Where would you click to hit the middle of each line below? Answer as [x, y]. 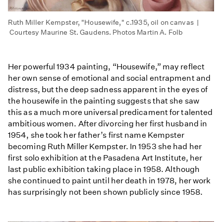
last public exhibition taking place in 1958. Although [104, 169]
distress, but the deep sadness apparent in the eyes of [108, 90]
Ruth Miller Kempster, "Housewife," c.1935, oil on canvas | [104, 23]
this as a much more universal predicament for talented [111, 112]
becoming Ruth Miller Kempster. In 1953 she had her [105, 147]
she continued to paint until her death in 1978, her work [110, 181]
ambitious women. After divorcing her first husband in [108, 124]
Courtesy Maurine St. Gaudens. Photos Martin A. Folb [96, 32]
